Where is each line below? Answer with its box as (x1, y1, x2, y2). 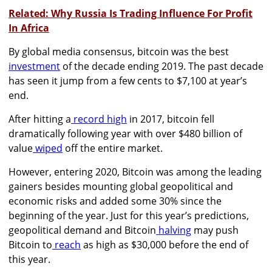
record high (73, 112, 127, 126)
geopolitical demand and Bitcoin (8, 223, 156, 237)
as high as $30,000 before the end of (83, 237, 248, 251)
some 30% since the (131, 194, 222, 208)
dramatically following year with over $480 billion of (8, 126, 242, 140)
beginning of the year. (8, 208, 110, 222)
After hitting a (8, 112, 71, 126)
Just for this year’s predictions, (110, 208, 249, 222)
